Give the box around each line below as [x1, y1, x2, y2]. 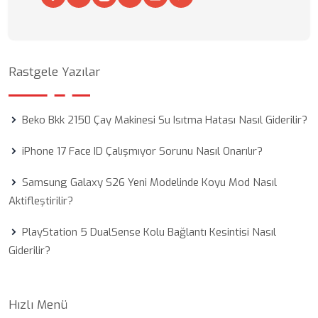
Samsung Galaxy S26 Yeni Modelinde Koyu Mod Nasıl [22, 175, 277, 190]
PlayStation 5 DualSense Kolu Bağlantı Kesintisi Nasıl [22, 225, 276, 239]
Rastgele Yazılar [9, 64, 100, 80]
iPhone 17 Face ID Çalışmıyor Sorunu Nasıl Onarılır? [22, 144, 263, 158]
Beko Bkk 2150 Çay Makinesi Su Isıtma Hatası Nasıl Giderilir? [22, 113, 307, 127]
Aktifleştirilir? [9, 194, 73, 208]
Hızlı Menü [9, 297, 67, 313]
